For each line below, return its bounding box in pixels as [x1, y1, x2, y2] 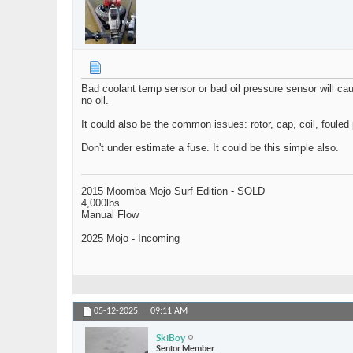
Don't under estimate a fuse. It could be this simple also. [81, 142, 339, 154]
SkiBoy [156, 332, 185, 343]
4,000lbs [81, 197, 120, 210]
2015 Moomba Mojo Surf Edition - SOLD [81, 185, 265, 198]
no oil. [81, 95, 109, 107]
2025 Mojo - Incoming [81, 232, 180, 245]
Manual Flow [81, 209, 139, 221]
